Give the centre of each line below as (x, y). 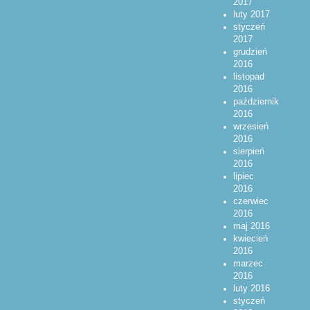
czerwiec (250, 201)
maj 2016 (251, 226)
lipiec (243, 176)
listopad (248, 76)
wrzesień (250, 126)
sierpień (248, 151)
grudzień (250, 52)
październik (256, 101)
